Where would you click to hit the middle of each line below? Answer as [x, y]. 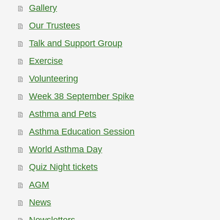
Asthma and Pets [63, 114]
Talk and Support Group [76, 43]
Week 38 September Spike [82, 96]
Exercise [46, 61]
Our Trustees [55, 26]
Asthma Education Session [82, 132]
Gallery [43, 8]
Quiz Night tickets [64, 167]
